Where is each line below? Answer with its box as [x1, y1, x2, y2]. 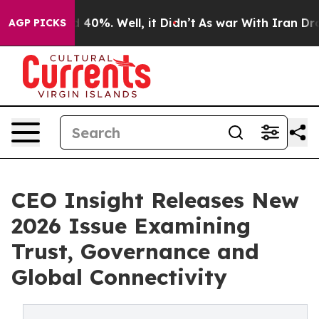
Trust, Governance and [11, 238, 259, 265]
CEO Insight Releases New [11, 187, 299, 214]
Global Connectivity [11, 263, 227, 291]
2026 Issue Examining [11, 212, 251, 239]
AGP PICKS [9, 16, 66, 29]
